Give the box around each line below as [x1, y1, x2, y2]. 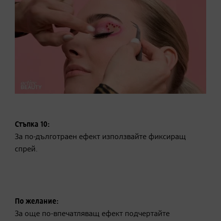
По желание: [15, 198, 59, 206]
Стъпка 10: [15, 121, 50, 129]
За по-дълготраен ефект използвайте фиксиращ [15, 133, 186, 142]
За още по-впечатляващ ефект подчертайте [15, 210, 170, 219]
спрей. [15, 146, 38, 154]
